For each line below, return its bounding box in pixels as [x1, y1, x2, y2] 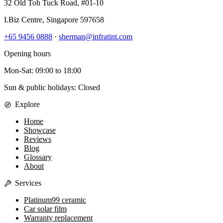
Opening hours [4, 49, 51, 58]
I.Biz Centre [4, 15, 42, 24]
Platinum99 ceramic [24, 196, 86, 205]
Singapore [46, 15, 78, 24]
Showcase [24, 126, 56, 135]
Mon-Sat [4, 66, 31, 75]
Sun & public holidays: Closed [4, 83, 100, 92]
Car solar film [24, 205, 67, 214]
